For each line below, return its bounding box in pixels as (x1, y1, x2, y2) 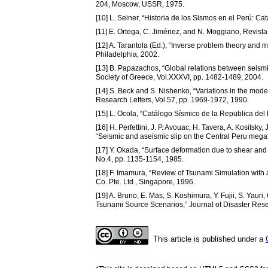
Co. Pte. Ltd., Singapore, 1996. (96, 177, 195, 186)
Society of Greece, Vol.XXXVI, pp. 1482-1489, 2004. (96, 72, 263, 81)
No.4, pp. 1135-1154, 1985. (96, 154, 184, 163)
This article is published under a (153, 234, 266, 243)
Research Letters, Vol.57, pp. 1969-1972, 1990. (96, 95, 249, 104)
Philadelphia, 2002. (96, 50, 159, 59)
